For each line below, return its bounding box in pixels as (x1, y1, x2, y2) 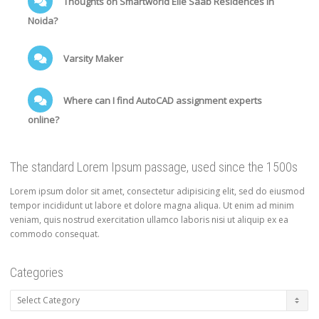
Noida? (28, 14, 58, 28)
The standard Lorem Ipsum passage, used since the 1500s (10, 159, 298, 175)
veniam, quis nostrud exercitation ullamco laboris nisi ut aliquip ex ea (10, 214, 288, 226)
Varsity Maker (61, 52, 123, 66)
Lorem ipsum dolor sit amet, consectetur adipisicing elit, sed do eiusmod (10, 185, 305, 198)
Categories (10, 265, 63, 281)
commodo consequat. (10, 228, 100, 241)
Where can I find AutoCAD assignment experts (61, 94, 262, 108)
